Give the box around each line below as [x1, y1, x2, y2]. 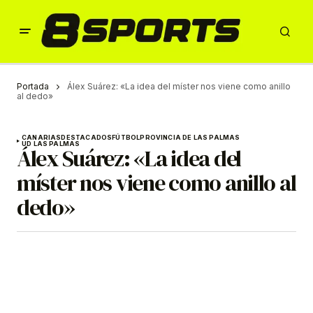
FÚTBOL [112, 133, 140, 142]
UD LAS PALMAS [22, 140, 80, 148]
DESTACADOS [61, 133, 112, 142]
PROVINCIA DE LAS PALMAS [140, 133, 240, 142]
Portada [17, 81, 49, 92]
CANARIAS [22, 133, 61, 142]
